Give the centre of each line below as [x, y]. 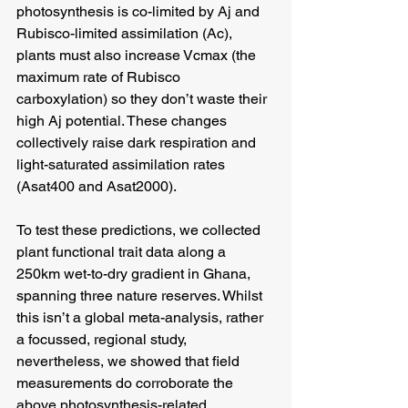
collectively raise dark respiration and [138, 142]
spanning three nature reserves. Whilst [141, 295]
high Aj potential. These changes [123, 120]
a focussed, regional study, [103, 339]
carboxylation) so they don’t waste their [143, 98]
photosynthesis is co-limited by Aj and [140, 11]
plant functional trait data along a [123, 251]
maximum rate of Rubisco [100, 76]
